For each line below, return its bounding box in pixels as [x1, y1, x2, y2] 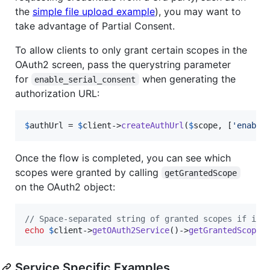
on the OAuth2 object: [15, 180, 115, 193]
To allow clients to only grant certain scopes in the [15, 43, 247, 56]
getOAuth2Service [92, 225, 169, 235]
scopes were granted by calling [15, 166, 162, 178]
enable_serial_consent [34, 74, 136, 84]
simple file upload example [33, 5, 155, 17]
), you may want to [155, 5, 241, 17]
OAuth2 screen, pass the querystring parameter [15, 58, 231, 71]
